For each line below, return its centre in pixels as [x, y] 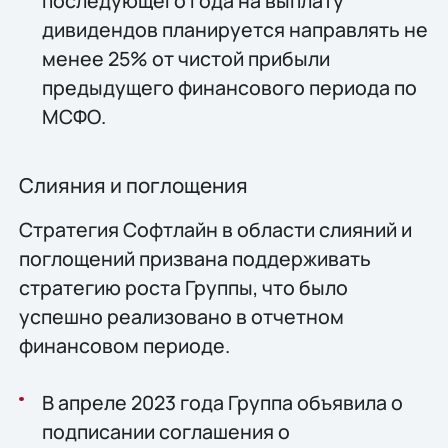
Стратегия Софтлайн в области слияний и [215, 230]
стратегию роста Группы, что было [183, 288]
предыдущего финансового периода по [229, 88]
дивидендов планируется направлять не [234, 30]
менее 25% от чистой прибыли [185, 59]
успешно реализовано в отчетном [181, 317]
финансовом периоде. [124, 346]
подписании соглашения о [165, 432]
